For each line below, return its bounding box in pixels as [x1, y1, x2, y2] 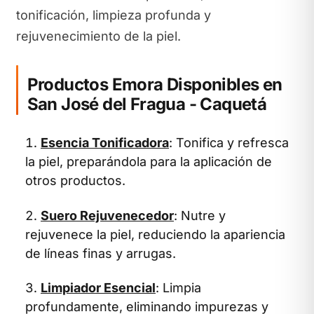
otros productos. [25, 173, 125, 188]
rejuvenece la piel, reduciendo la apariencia [25, 226, 285, 242]
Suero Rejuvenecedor [41, 207, 174, 223]
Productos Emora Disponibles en [27, 74, 282, 95]
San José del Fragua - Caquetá [27, 94, 267, 114]
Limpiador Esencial [41, 280, 156, 295]
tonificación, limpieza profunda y [15, 7, 211, 22]
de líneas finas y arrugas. [25, 245, 176, 261]
